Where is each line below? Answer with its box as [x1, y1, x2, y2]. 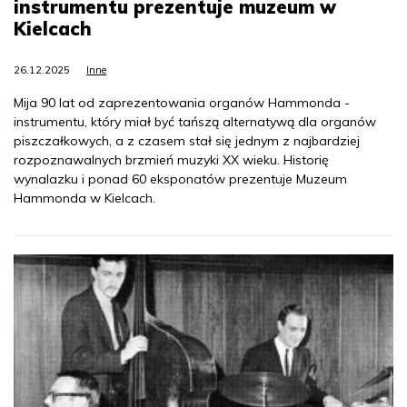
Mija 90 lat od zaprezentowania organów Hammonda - [14, 94, 350, 111]
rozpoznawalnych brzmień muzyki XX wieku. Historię [14, 151, 329, 168]
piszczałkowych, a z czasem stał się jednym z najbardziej [14, 132, 360, 149]
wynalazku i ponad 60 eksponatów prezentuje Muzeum [14, 170, 347, 187]
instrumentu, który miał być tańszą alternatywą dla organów [14, 113, 376, 130]
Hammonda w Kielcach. [14, 189, 155, 206]
